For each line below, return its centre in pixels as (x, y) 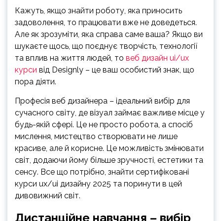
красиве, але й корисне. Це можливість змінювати (109, 148)
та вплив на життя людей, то (70, 58)
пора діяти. (37, 82)
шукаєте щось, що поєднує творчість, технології (106, 46)
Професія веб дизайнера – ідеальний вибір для (102, 101)
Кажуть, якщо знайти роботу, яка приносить (98, 11)
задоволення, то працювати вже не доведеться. (106, 22)
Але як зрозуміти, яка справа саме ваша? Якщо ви (109, 34)
